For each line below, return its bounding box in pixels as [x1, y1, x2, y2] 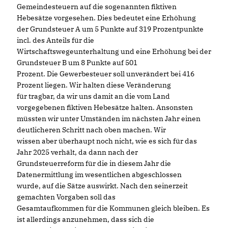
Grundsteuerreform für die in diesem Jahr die [17, 159, 171, 168]
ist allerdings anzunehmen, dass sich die [17, 215, 154, 224]
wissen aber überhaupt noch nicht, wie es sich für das [17, 136, 197, 146]
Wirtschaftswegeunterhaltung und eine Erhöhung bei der [17, 47, 211, 56]
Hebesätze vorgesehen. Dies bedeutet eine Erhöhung [17, 13, 196, 22]
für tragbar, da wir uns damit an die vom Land [17, 92, 170, 101]
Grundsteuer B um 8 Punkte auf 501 [17, 58, 137, 67]
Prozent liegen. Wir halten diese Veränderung [17, 80, 171, 90]
